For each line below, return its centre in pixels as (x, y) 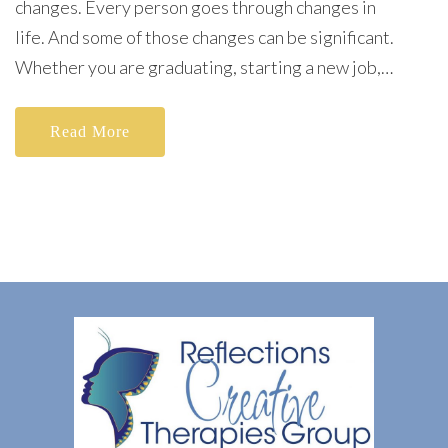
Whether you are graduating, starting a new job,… (204, 67)
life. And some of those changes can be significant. (204, 37)
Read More (90, 131)
